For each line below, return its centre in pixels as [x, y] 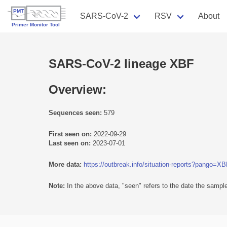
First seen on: [70, 134]
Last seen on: [70, 143]
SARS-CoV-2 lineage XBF [121, 63]
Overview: [78, 89]
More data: [65, 164]
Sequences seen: [75, 112]
